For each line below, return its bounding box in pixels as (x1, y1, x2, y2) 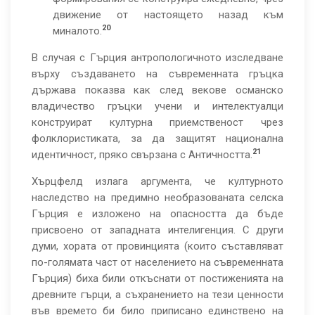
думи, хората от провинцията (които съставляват (32, 240, 283, 252)
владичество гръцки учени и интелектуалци (32, 100, 283, 112)
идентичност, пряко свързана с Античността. (32, 148, 252, 161)
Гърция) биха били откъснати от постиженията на (32, 272, 283, 285)
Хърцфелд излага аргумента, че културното (32, 175, 283, 188)
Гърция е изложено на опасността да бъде (32, 207, 283, 220)
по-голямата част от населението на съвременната (32, 256, 283, 269)
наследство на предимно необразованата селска (32, 191, 283, 204)
